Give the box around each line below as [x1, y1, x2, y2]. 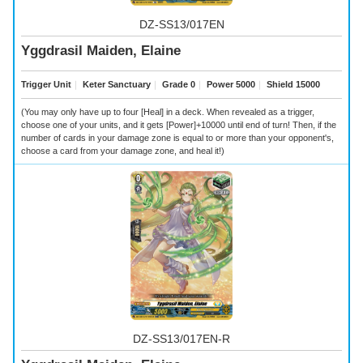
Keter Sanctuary [80, 79, 151, 90]
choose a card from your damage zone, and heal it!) [21, 145, 224, 156]
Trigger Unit [21, 79, 71, 90]
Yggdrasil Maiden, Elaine [21, 43, 181, 59]
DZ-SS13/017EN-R [133, 331, 230, 345]
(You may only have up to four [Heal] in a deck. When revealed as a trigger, [21, 106, 314, 117]
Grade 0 [160, 79, 195, 90]
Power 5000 [204, 79, 255, 90]
